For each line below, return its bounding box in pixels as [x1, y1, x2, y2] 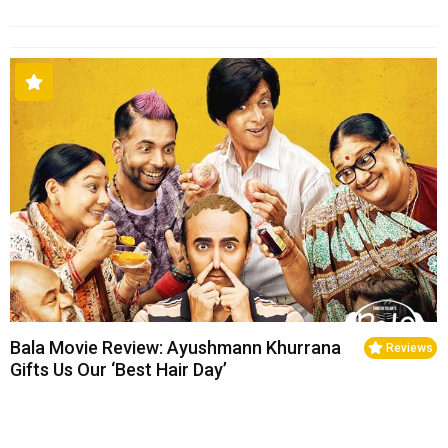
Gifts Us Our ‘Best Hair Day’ [10, 359, 227, 381]
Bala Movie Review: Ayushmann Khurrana [10, 337, 341, 359]
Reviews [383, 341, 433, 356]
